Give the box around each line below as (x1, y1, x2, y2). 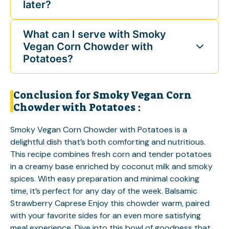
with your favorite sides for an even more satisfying (10, 210, 201, 221)
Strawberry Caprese (10, 197, 86, 209)
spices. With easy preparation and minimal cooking (10, 173, 199, 184)
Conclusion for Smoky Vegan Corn (13, 88, 192, 102)
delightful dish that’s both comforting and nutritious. (10, 136, 205, 147)
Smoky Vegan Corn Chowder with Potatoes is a (10, 124, 187, 135)
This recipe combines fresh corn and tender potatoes (10, 148, 212, 159)
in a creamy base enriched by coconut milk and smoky (10, 161, 213, 172)
